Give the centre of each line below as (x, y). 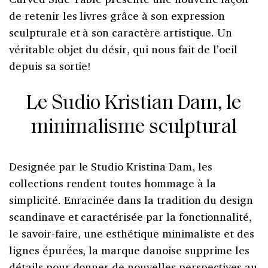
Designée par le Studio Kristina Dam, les (111, 166)
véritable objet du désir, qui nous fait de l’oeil (124, 49)
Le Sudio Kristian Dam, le (134, 103)
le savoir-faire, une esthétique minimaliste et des (132, 233)
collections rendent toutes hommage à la (112, 183)
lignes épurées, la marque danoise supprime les (130, 250)
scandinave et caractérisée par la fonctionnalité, (131, 216)
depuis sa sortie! (50, 66)
